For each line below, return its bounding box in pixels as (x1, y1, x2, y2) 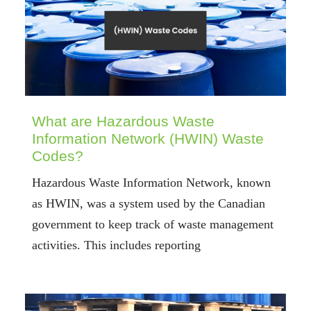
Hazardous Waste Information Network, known (31, 175, 271, 190)
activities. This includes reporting (31, 237, 201, 252)
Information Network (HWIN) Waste (31, 130, 264, 146)
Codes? (31, 147, 83, 164)
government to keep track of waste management (31, 217, 274, 231)
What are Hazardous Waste (31, 112, 215, 129)
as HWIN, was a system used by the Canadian (31, 196, 265, 210)
